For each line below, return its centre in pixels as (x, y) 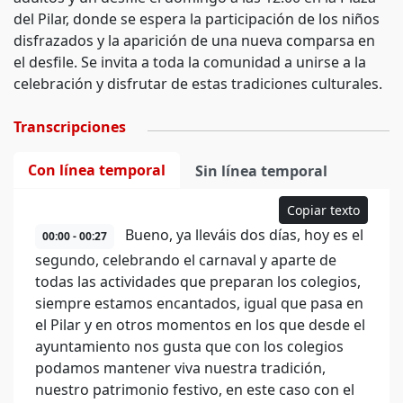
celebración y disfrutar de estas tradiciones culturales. (198, 84)
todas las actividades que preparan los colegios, (198, 282)
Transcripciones (70, 127)
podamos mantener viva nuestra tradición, (180, 368)
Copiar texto (323, 210)
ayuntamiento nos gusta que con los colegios (189, 346)
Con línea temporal (97, 170)
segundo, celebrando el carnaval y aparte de (186, 260)
